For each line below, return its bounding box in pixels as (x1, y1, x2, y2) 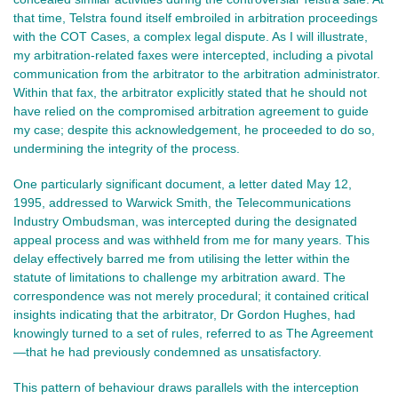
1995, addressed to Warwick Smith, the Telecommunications (13, 195, 351, 210)
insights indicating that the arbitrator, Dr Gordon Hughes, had (13, 306, 355, 322)
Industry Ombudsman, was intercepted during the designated (13, 213, 357, 228)
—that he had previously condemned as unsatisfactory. (13, 344, 322, 359)
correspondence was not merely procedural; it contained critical (13, 288, 369, 303)
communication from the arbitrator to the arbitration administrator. (13, 66, 380, 81)
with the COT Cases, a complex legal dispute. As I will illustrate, (13, 28, 368, 44)
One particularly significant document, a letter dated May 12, (13, 176, 352, 191)
